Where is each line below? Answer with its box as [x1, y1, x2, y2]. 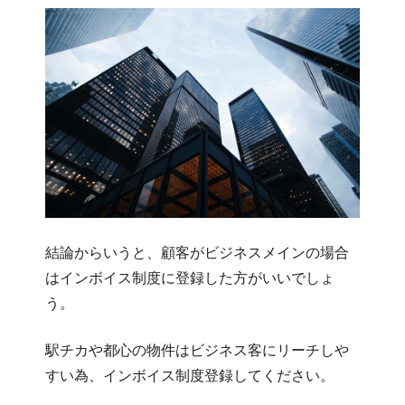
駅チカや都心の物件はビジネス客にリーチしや [45, 339, 349, 360]
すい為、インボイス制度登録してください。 [45, 364, 334, 385]
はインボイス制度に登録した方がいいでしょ [45, 267, 334, 287]
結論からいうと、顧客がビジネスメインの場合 [45, 241, 349, 262]
